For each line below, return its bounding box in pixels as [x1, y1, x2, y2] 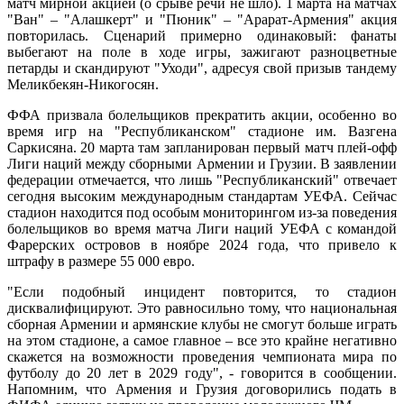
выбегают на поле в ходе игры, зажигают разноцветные [7, 44, 397, 60]
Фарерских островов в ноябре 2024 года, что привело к [7, 237, 397, 253]
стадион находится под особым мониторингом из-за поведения [7, 205, 397, 221]
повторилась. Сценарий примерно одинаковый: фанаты [7, 28, 397, 44]
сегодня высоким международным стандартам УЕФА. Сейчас [7, 188, 397, 205]
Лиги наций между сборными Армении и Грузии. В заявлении [7, 156, 397, 172]
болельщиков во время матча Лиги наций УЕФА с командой [7, 221, 397, 237]
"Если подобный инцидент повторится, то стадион [7, 284, 397, 300]
